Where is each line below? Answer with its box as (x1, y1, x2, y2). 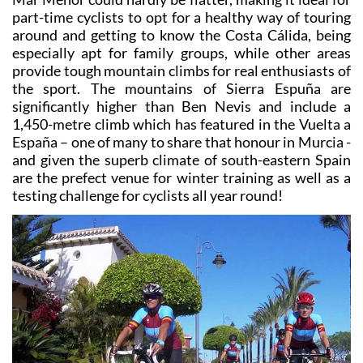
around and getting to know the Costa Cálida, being (12, 26, 351, 45)
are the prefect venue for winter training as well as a (12, 169, 351, 187)
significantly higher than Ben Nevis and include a (12, 97, 351, 116)
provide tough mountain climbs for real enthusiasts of (12, 62, 351, 80)
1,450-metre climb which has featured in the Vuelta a (12, 115, 351, 134)
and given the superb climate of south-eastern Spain (12, 151, 351, 169)
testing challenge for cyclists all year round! (12, 186, 283, 205)
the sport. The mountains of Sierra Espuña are (12, 79, 351, 98)
